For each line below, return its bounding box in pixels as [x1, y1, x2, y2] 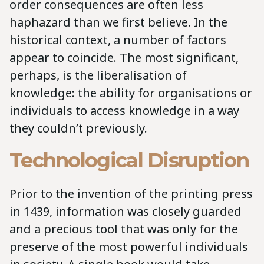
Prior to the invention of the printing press [9, 185, 253, 202]
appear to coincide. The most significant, [9, 49, 239, 66]
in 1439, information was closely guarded [9, 203, 242, 219]
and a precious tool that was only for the [9, 220, 238, 237]
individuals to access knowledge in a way [9, 103, 239, 119]
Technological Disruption [9, 148, 249, 173]
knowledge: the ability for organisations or [9, 85, 252, 101]
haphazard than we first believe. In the [9, 14, 227, 31]
